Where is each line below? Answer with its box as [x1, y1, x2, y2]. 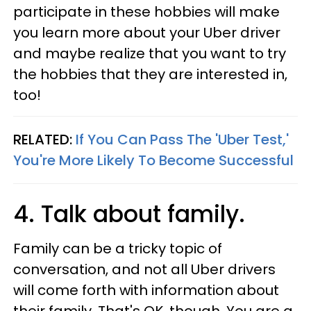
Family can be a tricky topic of [13, 239, 222, 258]
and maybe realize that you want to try [13, 44, 286, 63]
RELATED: [13, 130, 72, 149]
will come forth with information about [13, 280, 279, 300]
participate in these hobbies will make [13, 2, 280, 22]
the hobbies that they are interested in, [13, 65, 287, 84]
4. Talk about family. [13, 198, 245, 230]
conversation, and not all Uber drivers [13, 260, 276, 279]
